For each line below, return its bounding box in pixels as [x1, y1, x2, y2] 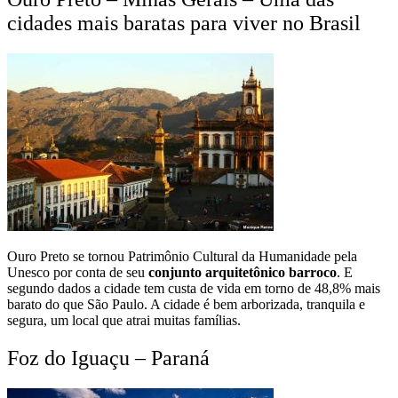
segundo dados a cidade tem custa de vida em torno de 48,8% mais [7, 280, 380, 296]
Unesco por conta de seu [7, 264, 148, 280]
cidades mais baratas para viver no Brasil [7, 11, 361, 35]
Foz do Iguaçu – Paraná [7, 346, 210, 370]
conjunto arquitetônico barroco [148, 264, 337, 280]
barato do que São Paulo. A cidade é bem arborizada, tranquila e [7, 296, 365, 312]
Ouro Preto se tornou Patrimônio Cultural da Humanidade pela [7, 248, 357, 264]
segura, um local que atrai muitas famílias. [7, 312, 241, 328]
